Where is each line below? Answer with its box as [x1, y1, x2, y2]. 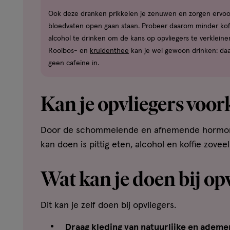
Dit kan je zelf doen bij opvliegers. [41, 201, 176, 210]
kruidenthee [90, 47, 129, 55]
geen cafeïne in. [48, 60, 99, 67]
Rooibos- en [48, 47, 90, 55]
